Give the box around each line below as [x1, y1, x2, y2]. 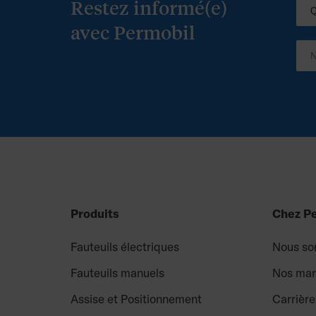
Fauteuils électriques [71, 239, 179, 254]
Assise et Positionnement [71, 291, 202, 306]
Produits [71, 206, 119, 221]
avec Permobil [71, 20, 195, 44]
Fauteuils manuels [71, 265, 164, 280]
